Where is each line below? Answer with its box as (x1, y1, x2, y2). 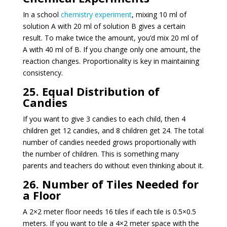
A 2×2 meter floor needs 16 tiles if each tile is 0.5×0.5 (22, 206, 196, 216)
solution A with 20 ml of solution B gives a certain (22, 21, 185, 31)
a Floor (22, 187, 61, 203)
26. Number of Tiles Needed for (22, 176, 199, 192)
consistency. (22, 67, 63, 78)
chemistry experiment (60, 9, 132, 19)
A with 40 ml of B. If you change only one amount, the (22, 44, 201, 54)
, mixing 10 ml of (131, 9, 186, 19)
